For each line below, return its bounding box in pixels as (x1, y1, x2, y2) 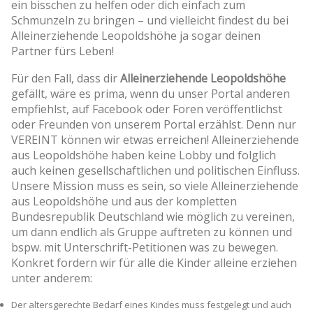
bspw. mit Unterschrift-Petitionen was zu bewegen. (11, 239, 278, 255)
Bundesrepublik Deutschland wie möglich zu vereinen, (11, 208, 295, 224)
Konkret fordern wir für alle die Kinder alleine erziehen (11, 254, 297, 270)
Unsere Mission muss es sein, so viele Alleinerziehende (11, 177, 298, 194)
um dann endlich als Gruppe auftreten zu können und (11, 224, 292, 240)
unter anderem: (11, 270, 92, 286)
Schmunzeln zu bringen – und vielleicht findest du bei (11, 12, 289, 28)
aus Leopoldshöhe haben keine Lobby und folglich (11, 147, 276, 163)
